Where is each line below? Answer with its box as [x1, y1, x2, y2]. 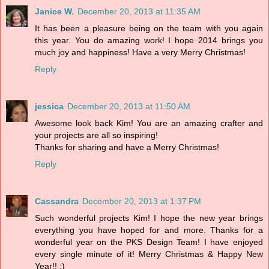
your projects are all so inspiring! [35, 130, 158, 140]
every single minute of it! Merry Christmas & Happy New [35, 249, 263, 259]
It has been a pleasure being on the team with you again [35, 23, 263, 33]
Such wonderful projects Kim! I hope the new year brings [35, 213, 263, 223]
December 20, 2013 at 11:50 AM [67, 101, 190, 111]
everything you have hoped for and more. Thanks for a [35, 225, 263, 235]
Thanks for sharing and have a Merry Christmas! [35, 142, 219, 152]
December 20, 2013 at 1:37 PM [82, 196, 201, 206]
